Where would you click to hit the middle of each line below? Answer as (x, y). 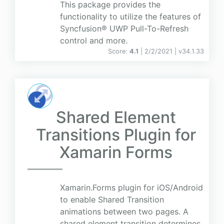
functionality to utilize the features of (130, 17)
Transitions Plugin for (116, 135)
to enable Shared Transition (112, 200)
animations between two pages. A (124, 212)
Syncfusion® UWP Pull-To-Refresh (124, 29)
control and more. (94, 41)
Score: (119, 51)
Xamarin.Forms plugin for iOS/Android (131, 188)
